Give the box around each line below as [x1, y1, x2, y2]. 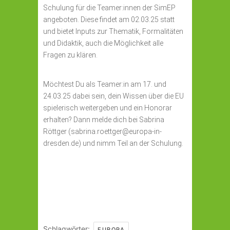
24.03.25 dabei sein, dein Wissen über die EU [43, 92, 184, 100]
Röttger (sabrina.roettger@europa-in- [43, 127, 162, 136]
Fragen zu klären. [43, 51, 98, 59]
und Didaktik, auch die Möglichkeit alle [43, 39, 163, 47]
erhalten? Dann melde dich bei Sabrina [43, 116, 164, 124]
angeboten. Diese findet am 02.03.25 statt [43, 15, 175, 24]
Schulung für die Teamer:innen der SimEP [43, 4, 176, 12]
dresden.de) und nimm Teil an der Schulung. [43, 139, 183, 147]
